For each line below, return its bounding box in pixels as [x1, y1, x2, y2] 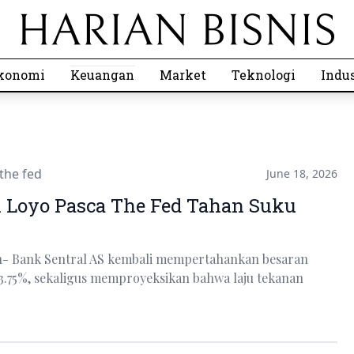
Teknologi [232, 66, 296, 83]
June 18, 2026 [265, 166, 337, 181]
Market [160, 66, 206, 83]
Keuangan [70, 66, 134, 83]
